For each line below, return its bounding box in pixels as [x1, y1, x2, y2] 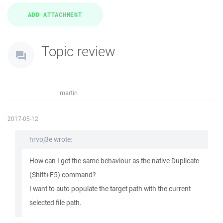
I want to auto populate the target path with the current [29, 184, 191, 193]
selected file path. [29, 198, 82, 207]
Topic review [41, 42, 115, 60]
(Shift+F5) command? [29, 170, 96, 179]
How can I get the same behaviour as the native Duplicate [29, 156, 199, 165]
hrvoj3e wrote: [29, 135, 72, 144]
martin [60, 89, 78, 97]
